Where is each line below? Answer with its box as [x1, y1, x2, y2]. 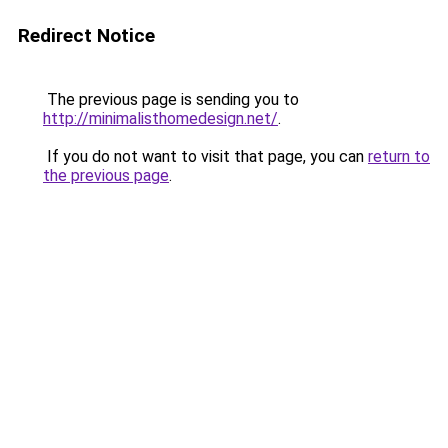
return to [368, 147, 430, 166]
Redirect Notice [18, 24, 155, 47]
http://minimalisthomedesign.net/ [43, 109, 278, 128]
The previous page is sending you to [43, 90, 299, 109]
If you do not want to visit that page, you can [43, 147, 368, 166]
